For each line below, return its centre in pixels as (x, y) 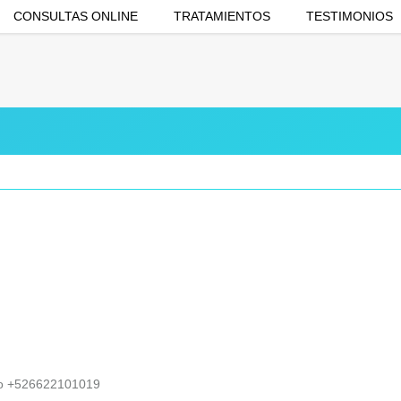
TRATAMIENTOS (222, 16)
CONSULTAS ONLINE (76, 16)
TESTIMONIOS (350, 16)
